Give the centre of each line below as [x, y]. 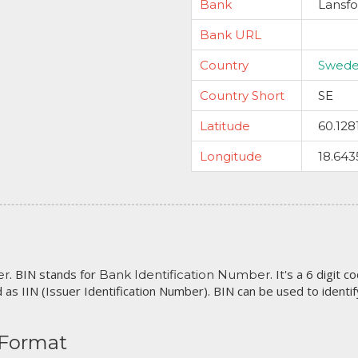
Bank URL [231, 35]
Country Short [242, 95]
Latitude [225, 126]
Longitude [231, 156]
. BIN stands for [54, 274]
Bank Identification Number [185, 274]
